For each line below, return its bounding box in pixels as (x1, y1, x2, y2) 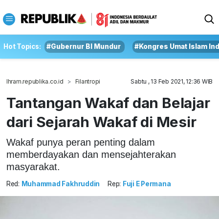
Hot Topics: (3, 43, 41, 50)
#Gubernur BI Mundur (46, 43, 121, 50)
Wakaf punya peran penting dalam (6, 136, 155, 148)
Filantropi (75, 78, 101, 85)
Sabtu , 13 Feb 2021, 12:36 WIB (131, 78, 213, 85)
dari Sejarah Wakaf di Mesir (6, 113, 197, 131)
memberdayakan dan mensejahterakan (6, 149, 176, 160)
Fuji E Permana (122, 180, 171, 188)
